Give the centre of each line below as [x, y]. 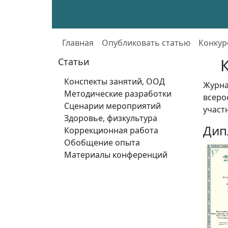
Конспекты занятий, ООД [115, 81]
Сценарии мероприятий [112, 106]
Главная [78, 42]
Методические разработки [118, 94]
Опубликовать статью [146, 42]
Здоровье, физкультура [111, 118]
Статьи [74, 62]
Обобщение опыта [102, 142]
